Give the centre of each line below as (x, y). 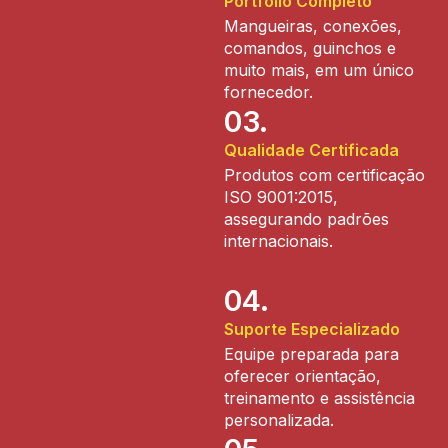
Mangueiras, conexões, (313, 25)
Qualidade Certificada (311, 149)
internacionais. (278, 240)
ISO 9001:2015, (281, 196)
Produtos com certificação (324, 174)
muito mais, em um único (319, 69)
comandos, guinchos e (310, 47)
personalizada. (279, 419)
